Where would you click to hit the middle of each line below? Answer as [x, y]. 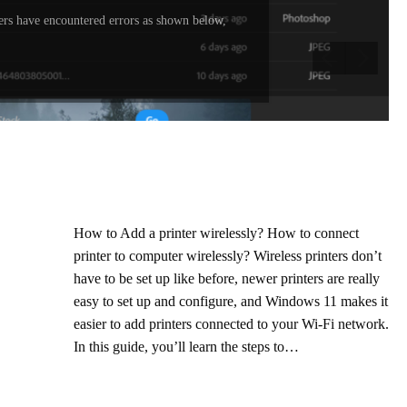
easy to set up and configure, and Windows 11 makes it [230, 301]
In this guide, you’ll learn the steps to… [186, 346]
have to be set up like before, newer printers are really [226, 278]
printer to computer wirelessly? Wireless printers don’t [227, 255]
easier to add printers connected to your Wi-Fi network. [231, 323]
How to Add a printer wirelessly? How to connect [216, 233]
